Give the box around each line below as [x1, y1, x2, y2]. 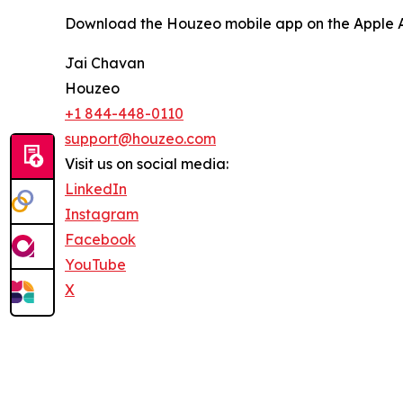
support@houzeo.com [65, 129, 216, 148]
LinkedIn [65, 179, 127, 198]
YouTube [65, 255, 126, 273]
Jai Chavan [65, 53, 145, 72]
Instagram [65, 204, 139, 223]
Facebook [65, 229, 136, 248]
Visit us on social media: [65, 154, 228, 173]
